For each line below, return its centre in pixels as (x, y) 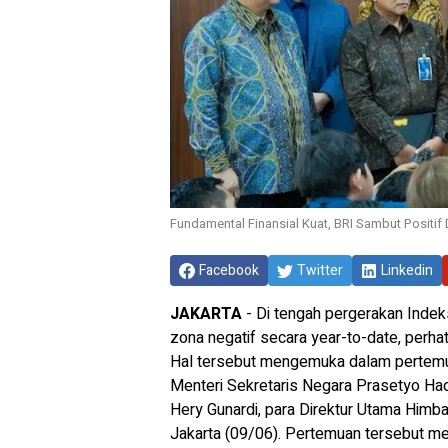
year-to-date (354, 338)
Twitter (320, 270)
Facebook (229, 270)
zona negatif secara (240, 338)
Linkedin (407, 270)
